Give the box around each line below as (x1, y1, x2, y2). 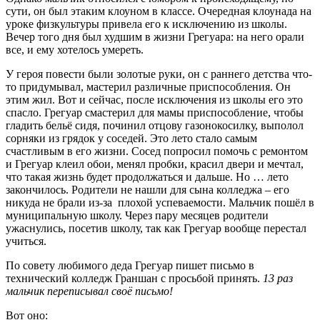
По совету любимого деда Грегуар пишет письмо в (6, 259, 254, 271)
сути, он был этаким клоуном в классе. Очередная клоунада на (6, 4, 311, 17)
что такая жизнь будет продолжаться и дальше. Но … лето (6, 170, 289, 183)
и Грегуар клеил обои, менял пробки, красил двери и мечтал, (6, 157, 304, 170)
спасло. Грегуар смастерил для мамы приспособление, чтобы (6, 106, 304, 119)
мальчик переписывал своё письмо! (6, 284, 173, 297)
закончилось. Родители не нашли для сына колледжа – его (6, 183, 289, 196)
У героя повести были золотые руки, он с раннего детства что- (6, 67, 312, 80)
